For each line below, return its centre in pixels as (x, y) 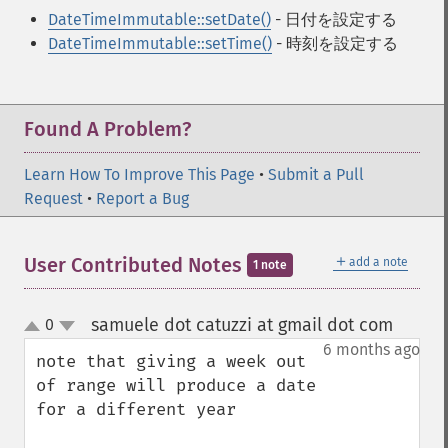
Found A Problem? (107, 129)
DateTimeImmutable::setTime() (160, 43)
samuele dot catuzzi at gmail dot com (241, 325)
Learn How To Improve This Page (139, 174)
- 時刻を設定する (335, 43)
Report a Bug (142, 198)
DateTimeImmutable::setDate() (159, 19)
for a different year (136, 409)
